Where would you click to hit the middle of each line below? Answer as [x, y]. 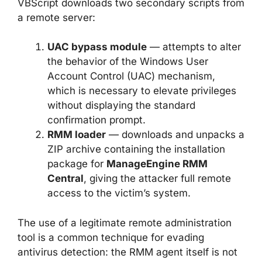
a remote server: [56, 17]
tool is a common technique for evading [111, 237]
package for [77, 164]
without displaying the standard [121, 105]
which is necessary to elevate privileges [142, 91]
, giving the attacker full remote [157, 178]
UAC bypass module [97, 47]
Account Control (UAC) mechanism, [131, 76]
